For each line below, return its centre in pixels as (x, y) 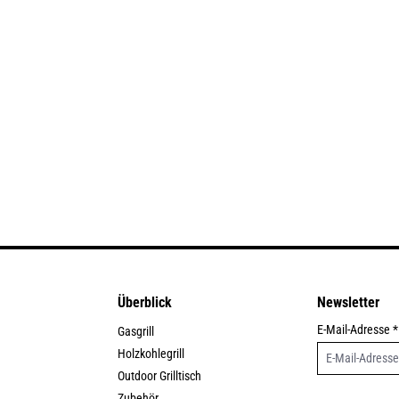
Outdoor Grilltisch (159, 376)
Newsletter (348, 302)
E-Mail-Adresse (355, 330)
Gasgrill (136, 331)
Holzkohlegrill (151, 354)
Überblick (145, 302)
